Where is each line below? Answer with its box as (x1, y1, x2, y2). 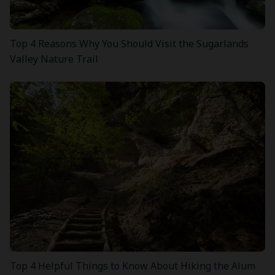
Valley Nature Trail (10, 52, 98, 66)
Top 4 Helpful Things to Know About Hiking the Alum (10, 259, 255, 273)
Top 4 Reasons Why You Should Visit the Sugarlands (10, 36, 249, 50)
